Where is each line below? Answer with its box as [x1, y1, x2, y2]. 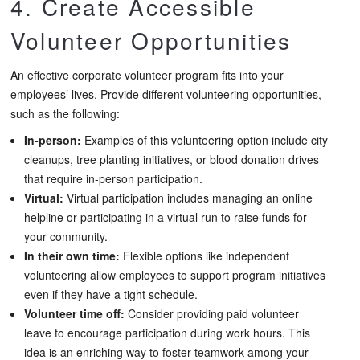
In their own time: [24, 247, 123, 264]
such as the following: [10, 105, 120, 122]
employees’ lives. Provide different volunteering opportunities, [10, 86, 321, 103]
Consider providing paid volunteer [125, 305, 299, 321]
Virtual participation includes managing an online [67, 189, 313, 206]
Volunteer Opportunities [10, 24, 292, 57]
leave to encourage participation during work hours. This [24, 324, 310, 341]
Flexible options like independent [123, 247, 289, 264]
